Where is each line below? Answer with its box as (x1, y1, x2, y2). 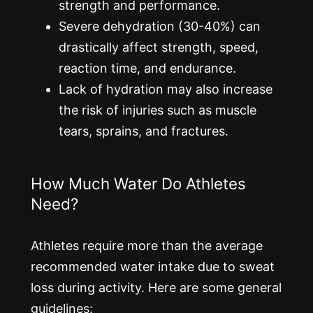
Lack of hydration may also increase (59, 81, 272, 96)
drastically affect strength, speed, (59, 39, 259, 54)
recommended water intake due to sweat (31, 259, 275, 274)
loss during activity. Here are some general (31, 279, 282, 295)
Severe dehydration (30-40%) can (59, 18, 261, 34)
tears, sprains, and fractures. (59, 123, 228, 138)
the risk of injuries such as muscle (59, 102, 256, 117)
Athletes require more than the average (31, 238, 263, 253)
